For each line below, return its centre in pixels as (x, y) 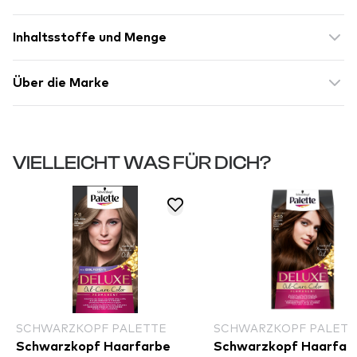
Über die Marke (61, 83)
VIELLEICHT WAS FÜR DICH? (142, 163)
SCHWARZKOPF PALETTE (91, 328)
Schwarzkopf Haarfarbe (93, 347)
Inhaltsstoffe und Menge (90, 38)
